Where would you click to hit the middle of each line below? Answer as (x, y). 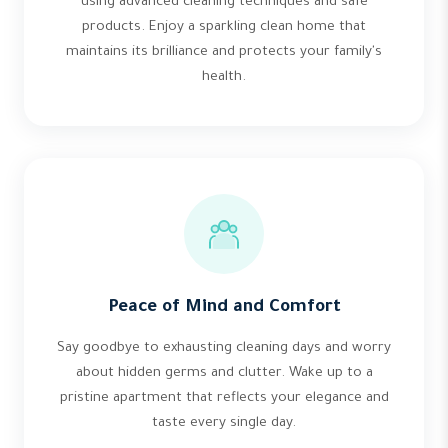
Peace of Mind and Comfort (224, 308)
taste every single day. (224, 423)
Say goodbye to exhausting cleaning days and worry (224, 348)
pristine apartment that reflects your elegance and (224, 398)
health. (224, 77)
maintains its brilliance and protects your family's (224, 52)
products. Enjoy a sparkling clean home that (224, 27)
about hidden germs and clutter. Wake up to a (224, 373)
